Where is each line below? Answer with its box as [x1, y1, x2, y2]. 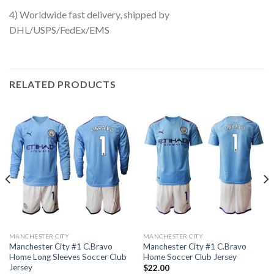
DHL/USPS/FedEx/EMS [9, 24, 109, 36]
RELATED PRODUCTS [9, 78, 116, 91]
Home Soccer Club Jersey [143, 251, 237, 262]
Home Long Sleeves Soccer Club [9, 251, 127, 262]
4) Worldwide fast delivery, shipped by [9, 9, 169, 21]
